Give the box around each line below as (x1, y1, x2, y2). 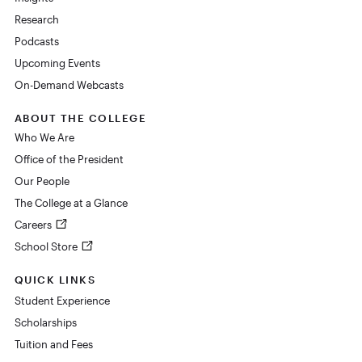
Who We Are (14, 131, 74, 143)
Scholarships (14, 317, 77, 329)
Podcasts (14, 35, 59, 47)
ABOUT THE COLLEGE (14, 112, 146, 124)
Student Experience (14, 295, 110, 307)
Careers (14, 218, 54, 230)
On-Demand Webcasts (14, 78, 124, 90)
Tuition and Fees (14, 339, 93, 351)
